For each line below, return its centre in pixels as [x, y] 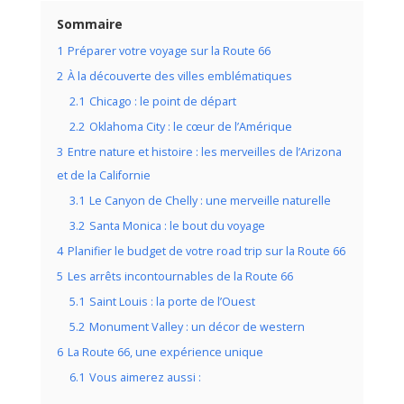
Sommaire [89, 23]
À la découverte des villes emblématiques [179, 76]
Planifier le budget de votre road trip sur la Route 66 [206, 251]
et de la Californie [103, 175]
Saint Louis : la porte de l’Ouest [172, 301]
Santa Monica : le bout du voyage [177, 225]
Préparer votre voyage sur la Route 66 [169, 50]
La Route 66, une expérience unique [165, 352]
